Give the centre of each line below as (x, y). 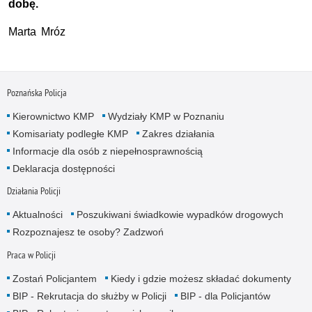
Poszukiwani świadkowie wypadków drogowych (180, 215)
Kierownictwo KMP (53, 117)
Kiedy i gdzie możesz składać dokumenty (201, 278)
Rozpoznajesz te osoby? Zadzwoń (88, 232)
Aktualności (37, 215)
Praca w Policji (31, 255)
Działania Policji (33, 191)
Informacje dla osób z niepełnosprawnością (107, 151)
